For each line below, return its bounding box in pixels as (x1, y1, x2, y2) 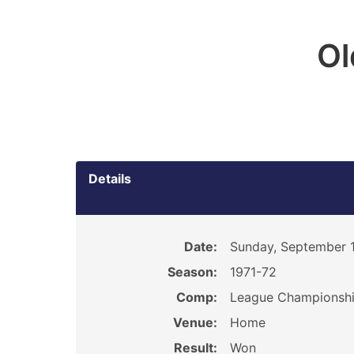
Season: (167, 264, 217, 280)
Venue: (172, 314, 217, 330)
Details (88, 171, 131, 186)
